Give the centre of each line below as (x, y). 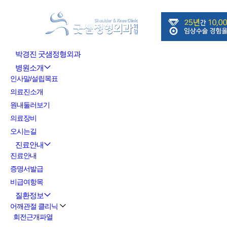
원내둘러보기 (30, 105)
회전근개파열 (33, 217)
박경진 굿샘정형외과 (48, 54)
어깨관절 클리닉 (34, 206)
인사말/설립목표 (34, 79)
